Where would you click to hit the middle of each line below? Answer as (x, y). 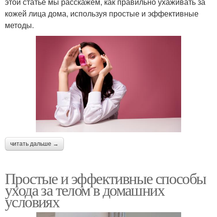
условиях (32, 201)
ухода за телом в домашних (85, 190)
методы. (19, 25)
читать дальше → (34, 144)
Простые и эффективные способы (106, 178)
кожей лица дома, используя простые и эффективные (102, 13)
